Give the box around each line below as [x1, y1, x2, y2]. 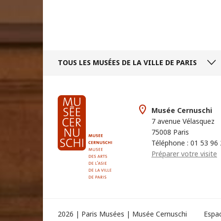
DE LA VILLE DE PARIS [122, 58, 197, 68]
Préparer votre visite [151, 149, 217, 159]
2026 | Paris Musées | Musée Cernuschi [58, 209, 187, 219]
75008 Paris [151, 127, 189, 137]
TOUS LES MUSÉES [58, 58, 122, 68]
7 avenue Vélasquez [151, 116, 215, 126]
